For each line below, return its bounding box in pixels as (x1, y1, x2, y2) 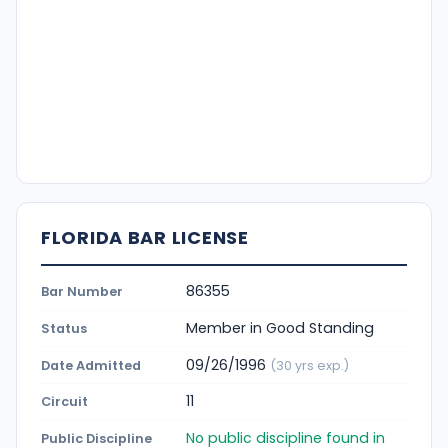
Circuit (41, 393, 88, 411)
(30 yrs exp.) (270, 356, 349, 374)
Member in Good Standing (186, 317, 374, 338)
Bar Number (41, 283, 123, 301)
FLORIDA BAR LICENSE (41, 224, 249, 250)
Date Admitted (41, 356, 141, 374)
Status (41, 319, 87, 337)
